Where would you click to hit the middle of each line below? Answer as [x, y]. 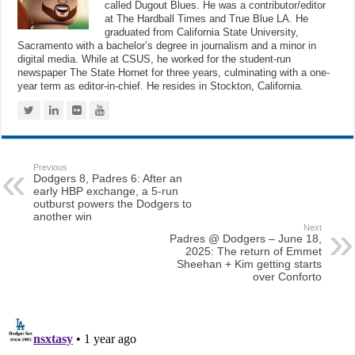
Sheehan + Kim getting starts [249, 264]
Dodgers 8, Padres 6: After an [108, 178]
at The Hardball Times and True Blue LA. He [207, 19]
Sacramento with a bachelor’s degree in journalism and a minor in [167, 46]
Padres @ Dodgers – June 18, [245, 239]
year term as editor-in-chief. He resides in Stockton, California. [161, 86]
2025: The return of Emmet [253, 251]
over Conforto [287, 277]
